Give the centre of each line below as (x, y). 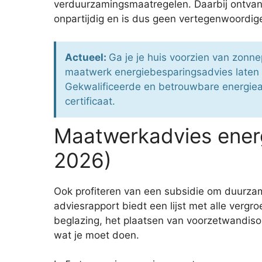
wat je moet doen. (96, 235)
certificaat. (90, 101)
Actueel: (87, 57)
